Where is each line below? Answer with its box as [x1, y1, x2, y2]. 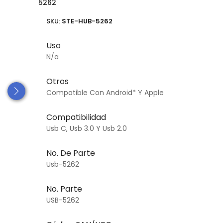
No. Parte [46, 183, 82, 195]
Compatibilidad [46, 111, 106, 123]
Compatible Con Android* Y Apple [46, 87, 164, 98]
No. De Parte [46, 147, 95, 159]
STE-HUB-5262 [61, 16, 112, 26]
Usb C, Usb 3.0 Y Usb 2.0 [46, 123, 127, 133]
